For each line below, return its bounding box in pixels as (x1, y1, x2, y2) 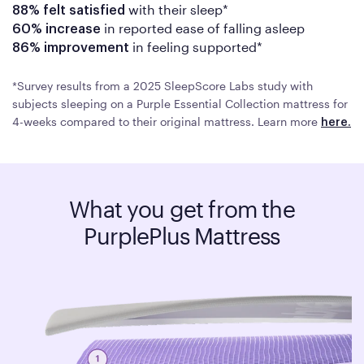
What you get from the (69, 196, 295, 223)
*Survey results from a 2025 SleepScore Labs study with (12, 79, 313, 93)
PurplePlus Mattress (84, 223, 280, 249)
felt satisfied (43, 4, 125, 18)
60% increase (12, 23, 101, 37)
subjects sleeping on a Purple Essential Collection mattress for (12, 97, 348, 111)
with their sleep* (125, 2, 228, 18)
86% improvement (12, 41, 129, 55)
